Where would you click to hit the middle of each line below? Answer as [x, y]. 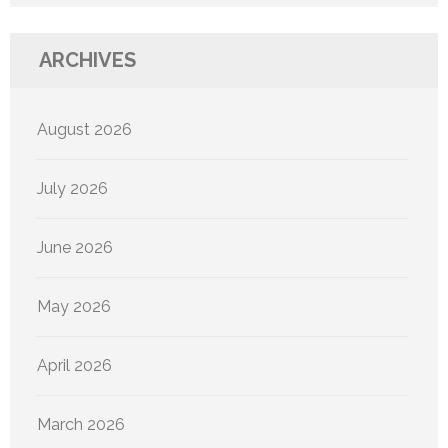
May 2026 [74, 306]
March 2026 [81, 424]
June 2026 [75, 247]
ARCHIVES [87, 59]
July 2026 [72, 188]
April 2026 [74, 365]
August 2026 [84, 129]
